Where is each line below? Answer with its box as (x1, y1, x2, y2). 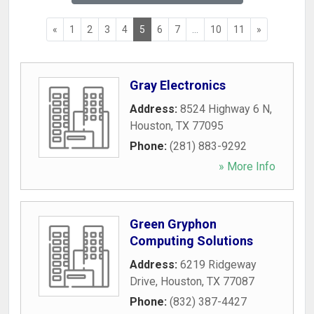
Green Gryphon (130, 217, 217, 231)
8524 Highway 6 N (180, 102, 270, 116)
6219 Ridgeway (180, 258, 257, 271)
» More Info (219, 160, 275, 173)
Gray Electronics (130, 78, 226, 93)
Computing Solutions (130, 233, 253, 248)
